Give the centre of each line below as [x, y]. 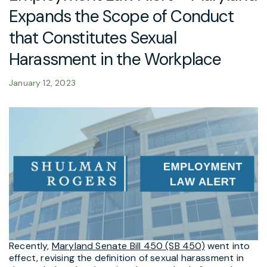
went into [227, 246]
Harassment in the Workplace [115, 59]
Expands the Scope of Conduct [122, 16]
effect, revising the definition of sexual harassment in [126, 257]
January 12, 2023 [42, 83]
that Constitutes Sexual [93, 38]
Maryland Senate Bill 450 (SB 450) [128, 246]
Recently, [30, 246]
